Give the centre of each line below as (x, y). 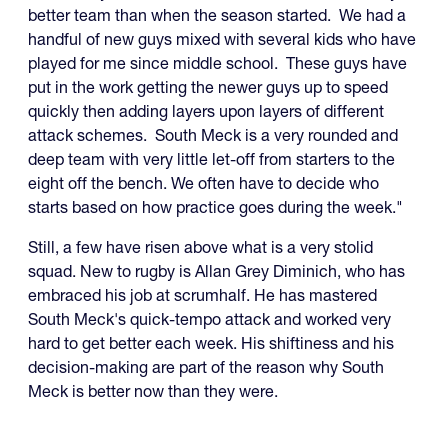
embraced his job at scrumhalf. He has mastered (202, 295)
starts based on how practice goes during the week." (215, 207)
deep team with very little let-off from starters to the (211, 159)
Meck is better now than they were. (153, 391)
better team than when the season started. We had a (217, 15)
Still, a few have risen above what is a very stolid (200, 247)
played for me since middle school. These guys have (217, 63)
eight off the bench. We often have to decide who (203, 183)
